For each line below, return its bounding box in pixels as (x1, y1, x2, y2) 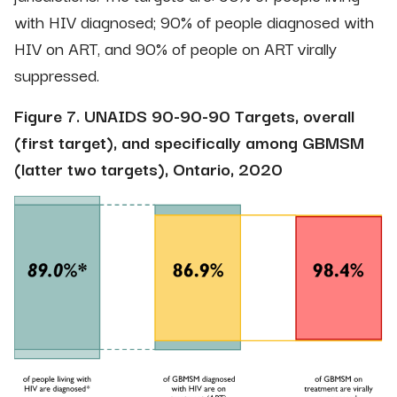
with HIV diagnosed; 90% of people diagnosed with (14, 7, 374, 35)
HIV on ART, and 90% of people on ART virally (14, 34, 337, 61)
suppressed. (14, 60, 99, 88)
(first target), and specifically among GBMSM (14, 128, 364, 155)
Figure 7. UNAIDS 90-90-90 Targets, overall (14, 101, 354, 128)
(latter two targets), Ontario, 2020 (14, 154, 283, 182)
